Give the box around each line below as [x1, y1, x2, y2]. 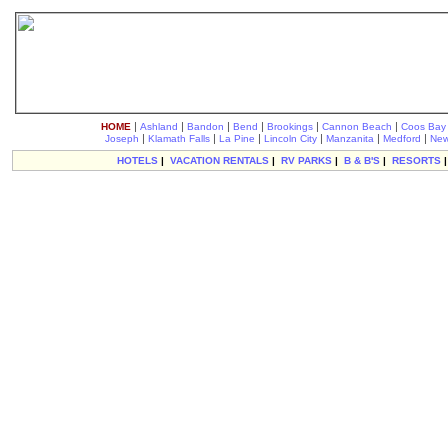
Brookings [266, 121, 313, 132]
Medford [382, 133, 421, 144]
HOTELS [116, 155, 158, 166]
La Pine [218, 133, 255, 144]
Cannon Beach [321, 121, 392, 132]
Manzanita [325, 133, 374, 144]
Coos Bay [400, 121, 446, 132]
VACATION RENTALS [169, 155, 269, 166]
